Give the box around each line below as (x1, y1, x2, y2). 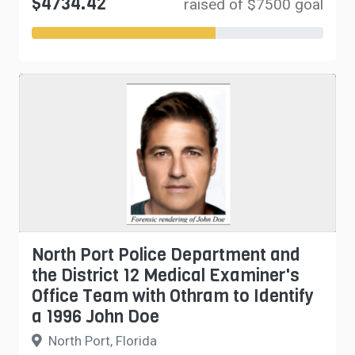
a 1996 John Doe (32, 305, 159, 328)
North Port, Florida (48, 333, 157, 349)
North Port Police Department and (32, 243, 300, 266)
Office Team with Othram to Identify (32, 284, 314, 307)
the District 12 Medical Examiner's (32, 264, 300, 287)
